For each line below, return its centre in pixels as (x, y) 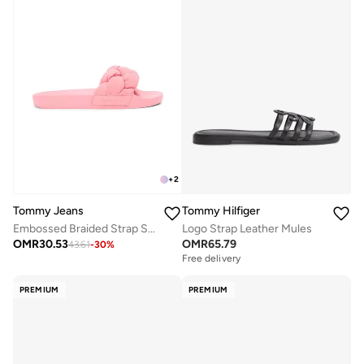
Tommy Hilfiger (221, 210)
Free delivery (211, 258)
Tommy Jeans (48, 210)
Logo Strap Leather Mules (247, 228)
